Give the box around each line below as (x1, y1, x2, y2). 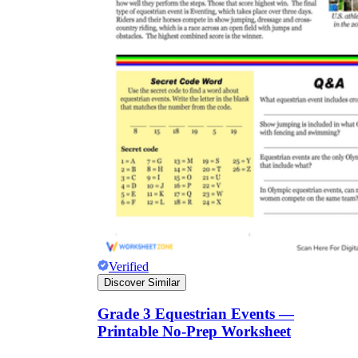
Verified (109, 259, 149, 273)
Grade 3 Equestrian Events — (97, 305, 294, 323)
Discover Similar (104, 276, 180, 288)
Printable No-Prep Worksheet (97, 323, 291, 340)
